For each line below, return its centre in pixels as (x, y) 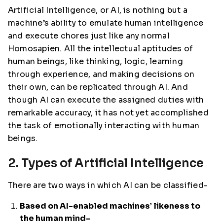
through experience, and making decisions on (101, 74)
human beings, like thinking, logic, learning (95, 61)
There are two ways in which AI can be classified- (108, 185)
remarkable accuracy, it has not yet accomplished (108, 113)
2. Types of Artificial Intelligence (106, 163)
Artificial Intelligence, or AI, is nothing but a (98, 10)
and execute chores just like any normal (89, 36)
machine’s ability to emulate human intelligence (106, 23)
